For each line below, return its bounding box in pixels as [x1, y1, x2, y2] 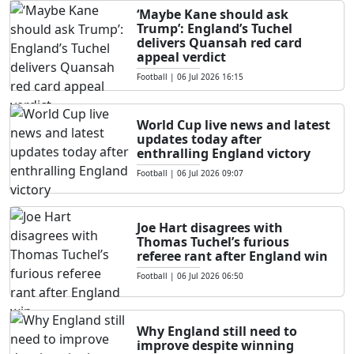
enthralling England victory [137, 144, 311, 162]
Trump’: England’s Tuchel [137, 20, 292, 38]
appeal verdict [137, 48, 226, 66]
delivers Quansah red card [137, 34, 302, 52]
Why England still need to [137, 322, 297, 340]
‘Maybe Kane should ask [137, 6, 288, 24]
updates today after [137, 130, 262, 148]
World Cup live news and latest [137, 115, 330, 134]
